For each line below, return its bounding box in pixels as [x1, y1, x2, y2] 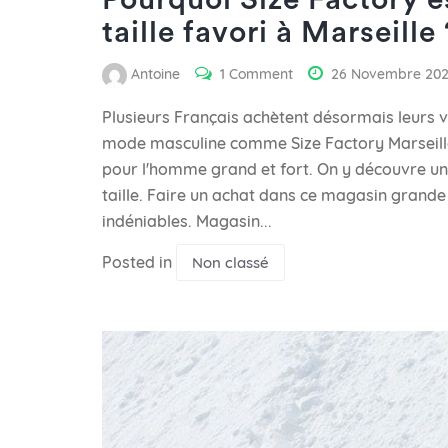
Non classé [192, 252, 269, 272]
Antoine [131, 65, 180, 83]
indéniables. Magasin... [102, 210, 272, 231]
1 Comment [220, 65, 293, 83]
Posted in [102, 251, 176, 272]
